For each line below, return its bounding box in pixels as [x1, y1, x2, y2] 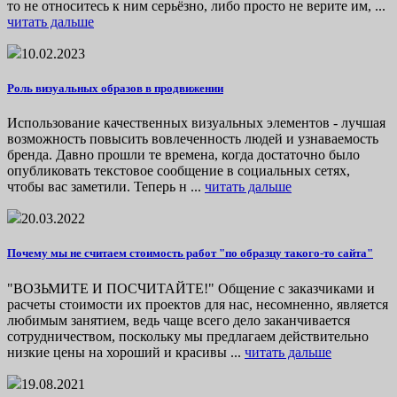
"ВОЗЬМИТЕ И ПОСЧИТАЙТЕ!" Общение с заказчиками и [7, 280, 375, 296]
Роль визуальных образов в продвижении [7, 82, 223, 96]
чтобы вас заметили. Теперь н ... [7, 179, 205, 195]
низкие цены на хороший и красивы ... [7, 344, 245, 360]
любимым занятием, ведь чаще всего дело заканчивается [7, 312, 350, 328]
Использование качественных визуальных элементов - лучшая [7, 115, 385, 131]
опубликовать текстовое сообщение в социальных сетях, [7, 163, 350, 179]
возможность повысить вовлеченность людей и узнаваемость [7, 131, 378, 147]
